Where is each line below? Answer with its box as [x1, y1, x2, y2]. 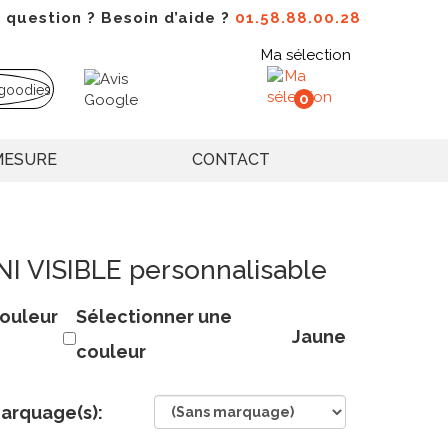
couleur [76, 341, 147, 363]
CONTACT [192, 150, 270, 170]
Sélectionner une [76, 306, 233, 328]
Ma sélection [261, 46, 351, 64]
